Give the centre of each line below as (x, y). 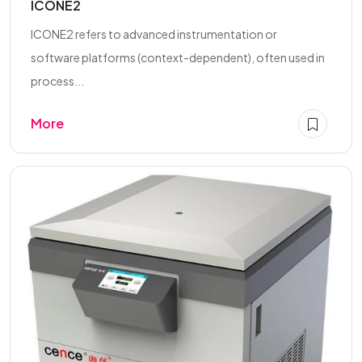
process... (57, 80)
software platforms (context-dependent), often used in (178, 57)
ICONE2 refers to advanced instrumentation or (154, 34)
